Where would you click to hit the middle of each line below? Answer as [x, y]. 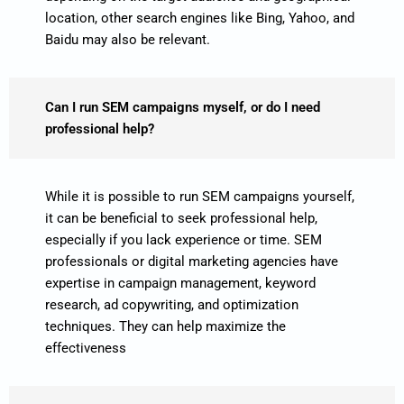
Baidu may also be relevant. [128, 39]
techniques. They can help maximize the [165, 326]
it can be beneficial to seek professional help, [181, 218]
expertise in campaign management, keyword [180, 283]
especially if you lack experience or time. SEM [184, 239]
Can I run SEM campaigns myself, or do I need [183, 107]
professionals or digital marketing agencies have [192, 261]
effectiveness [86, 348]
